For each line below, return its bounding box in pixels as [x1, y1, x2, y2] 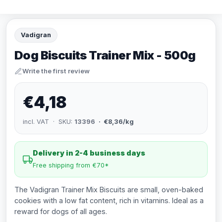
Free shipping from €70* [33, 162, 109, 169]
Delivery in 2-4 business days [33, 149, 145, 157]
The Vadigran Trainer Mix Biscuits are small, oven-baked [14, 185, 203, 194]
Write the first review [22, 67, 90, 75]
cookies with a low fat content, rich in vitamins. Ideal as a [14, 196, 204, 205]
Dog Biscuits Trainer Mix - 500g [14, 48, 196, 62]
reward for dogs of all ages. [14, 207, 107, 216]
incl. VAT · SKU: [23, 118, 74, 125]
